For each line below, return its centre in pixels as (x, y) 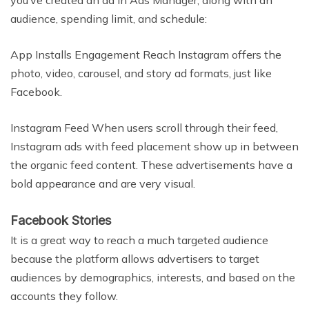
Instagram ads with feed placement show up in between (154, 147)
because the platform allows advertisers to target (135, 259)
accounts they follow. (64, 296)
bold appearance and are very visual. (103, 184)
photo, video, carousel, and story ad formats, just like (141, 73)
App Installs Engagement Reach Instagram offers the (146, 55)
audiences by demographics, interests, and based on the (153, 278)
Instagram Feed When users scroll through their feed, (144, 128)
